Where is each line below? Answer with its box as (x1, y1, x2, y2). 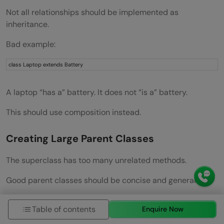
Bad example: (6, 38, 55, 49)
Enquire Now (141, 204, 183, 213)
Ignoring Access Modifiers (6, 199, 131, 213)
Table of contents (32, 203, 96, 214)
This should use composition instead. (6, 106, 141, 117)
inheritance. (6, 18, 49, 29)
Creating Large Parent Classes (6, 131, 154, 145)
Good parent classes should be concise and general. (6, 174, 197, 185)
